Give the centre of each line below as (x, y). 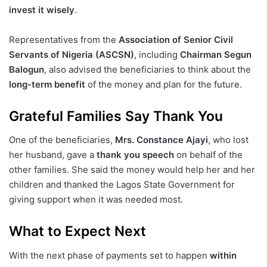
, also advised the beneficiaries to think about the (148, 69)
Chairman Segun (216, 54)
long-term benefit (47, 84)
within (223, 255)
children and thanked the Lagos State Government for (122, 184)
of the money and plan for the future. (164, 84)
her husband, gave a (53, 155)
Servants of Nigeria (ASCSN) (72, 54)
